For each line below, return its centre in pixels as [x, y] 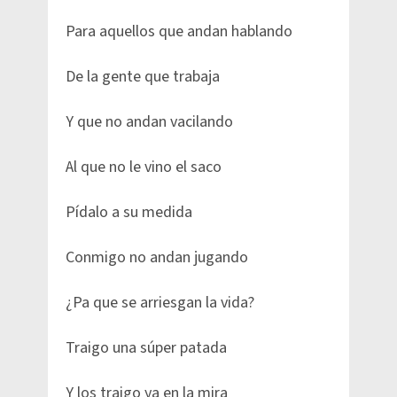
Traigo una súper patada [146, 348]
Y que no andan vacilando [149, 122]
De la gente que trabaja [143, 77]
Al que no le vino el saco [144, 167]
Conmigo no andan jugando [157, 258]
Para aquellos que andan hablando [179, 32]
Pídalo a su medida [129, 213]
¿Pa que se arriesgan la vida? [160, 303]
